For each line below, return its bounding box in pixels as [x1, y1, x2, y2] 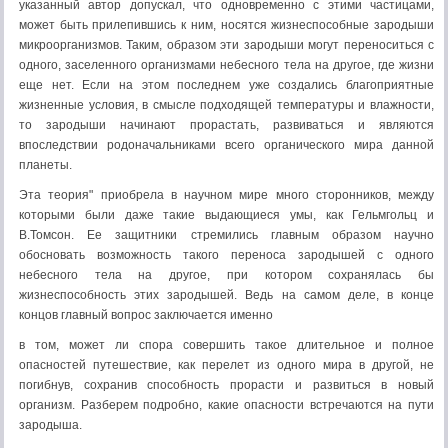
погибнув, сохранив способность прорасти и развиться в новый [19, 378, 434, 392]
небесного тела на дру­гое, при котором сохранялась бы [19, 268, 434, 282]
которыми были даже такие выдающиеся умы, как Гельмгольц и [19, 208, 434, 222]
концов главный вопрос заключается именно [19, 308, 273, 322]
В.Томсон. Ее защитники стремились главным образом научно [19, 228, 434, 242]
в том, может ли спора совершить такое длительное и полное [19, 338, 434, 352]
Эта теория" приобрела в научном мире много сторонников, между [19, 188, 434, 202]
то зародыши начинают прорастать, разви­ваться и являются [19, 118, 434, 132]
